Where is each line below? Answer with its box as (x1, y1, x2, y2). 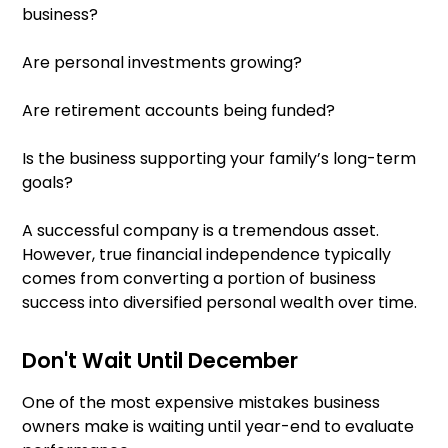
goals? (22, 171, 73, 195)
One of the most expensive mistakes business (22, 390, 380, 414)
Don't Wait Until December (22, 345, 298, 375)
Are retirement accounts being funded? (22, 99, 335, 123)
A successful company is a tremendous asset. (22, 219, 379, 243)
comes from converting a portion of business (22, 267, 376, 291)
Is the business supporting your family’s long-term (22, 147, 416, 171)
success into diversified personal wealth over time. (22, 291, 417, 315)
